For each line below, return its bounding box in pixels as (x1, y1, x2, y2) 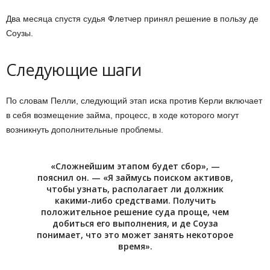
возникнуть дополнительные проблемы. (6, 125, 163, 135)
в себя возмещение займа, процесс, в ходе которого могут (6, 110, 239, 121)
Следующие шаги (6, 58, 142, 81)
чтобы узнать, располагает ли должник (46, 183, 224, 195)
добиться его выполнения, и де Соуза (52, 218, 218, 230)
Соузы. (6, 28, 33, 39)
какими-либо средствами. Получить (54, 195, 216, 207)
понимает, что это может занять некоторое (37, 229, 233, 241)
